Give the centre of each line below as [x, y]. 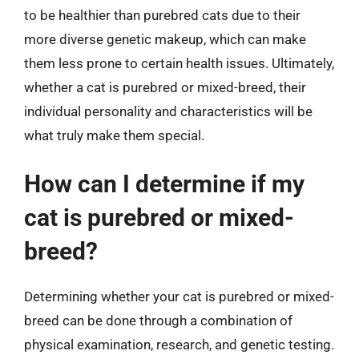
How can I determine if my [164, 184]
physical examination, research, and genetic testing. [179, 345]
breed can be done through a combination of [158, 321]
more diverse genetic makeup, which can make [165, 39]
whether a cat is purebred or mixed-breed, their [165, 87]
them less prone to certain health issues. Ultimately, [179, 63]
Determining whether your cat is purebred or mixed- [179, 296]
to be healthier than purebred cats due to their [162, 15]
